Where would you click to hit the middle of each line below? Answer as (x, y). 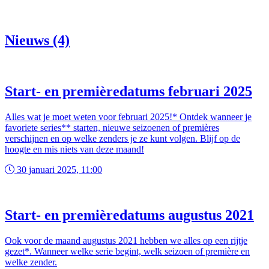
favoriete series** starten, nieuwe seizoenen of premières (112, 127)
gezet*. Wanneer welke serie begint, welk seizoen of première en (127, 252)
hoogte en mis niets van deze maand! (74, 149)
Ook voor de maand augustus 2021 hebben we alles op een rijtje (126, 241)
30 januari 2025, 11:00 (58, 169)
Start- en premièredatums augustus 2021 (129, 215)
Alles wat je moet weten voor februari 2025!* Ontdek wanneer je (128, 116)
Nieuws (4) (37, 40)
